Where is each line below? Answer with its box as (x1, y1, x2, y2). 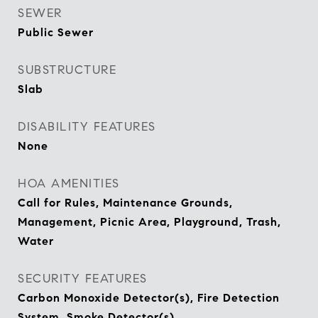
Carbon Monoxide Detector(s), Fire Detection (18, 291, 280, 305)
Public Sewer (18, 26, 94, 39)
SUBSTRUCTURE (18, 62, 116, 77)
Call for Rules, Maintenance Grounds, (18, 196, 233, 209)
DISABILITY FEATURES (18, 119, 156, 134)
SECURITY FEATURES (18, 271, 148, 286)
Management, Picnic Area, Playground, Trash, (18, 215, 281, 229)
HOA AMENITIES (18, 176, 120, 191)
